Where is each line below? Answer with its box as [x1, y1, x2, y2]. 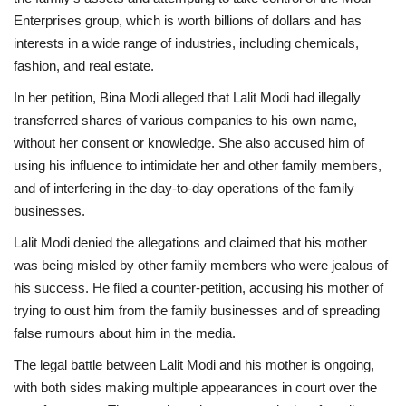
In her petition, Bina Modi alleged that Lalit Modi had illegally [14, 89, 361, 105]
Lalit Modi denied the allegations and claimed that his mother [14, 234, 367, 250]
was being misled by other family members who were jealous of [14, 256, 388, 273]
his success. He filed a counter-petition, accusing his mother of [14, 279, 383, 295]
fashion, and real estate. [14, 57, 154, 73]
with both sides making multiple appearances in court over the [14, 379, 377, 395]
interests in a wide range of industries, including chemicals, [14, 34, 359, 51]
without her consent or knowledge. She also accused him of [14, 134, 364, 150]
